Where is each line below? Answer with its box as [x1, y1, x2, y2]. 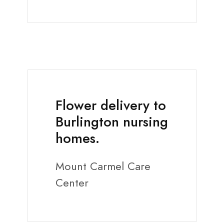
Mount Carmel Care [55, 158, 150, 174]
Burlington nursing [55, 112, 168, 132]
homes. [55, 129, 99, 148]
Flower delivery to [55, 96, 166, 115]
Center [55, 175, 88, 191]
